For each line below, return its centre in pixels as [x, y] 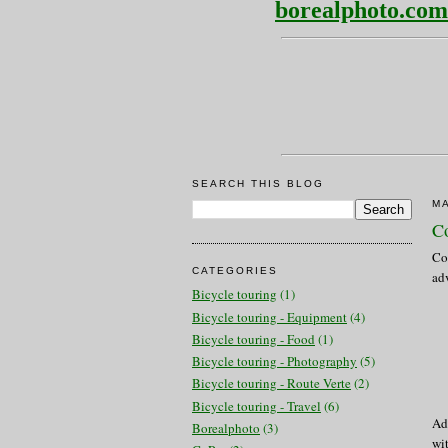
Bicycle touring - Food [253, 338]
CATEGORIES [235, 270]
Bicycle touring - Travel [256, 405]
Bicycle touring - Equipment [269, 316]
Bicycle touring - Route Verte [271, 383]
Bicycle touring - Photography [274, 361]
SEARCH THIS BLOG [258, 184]
